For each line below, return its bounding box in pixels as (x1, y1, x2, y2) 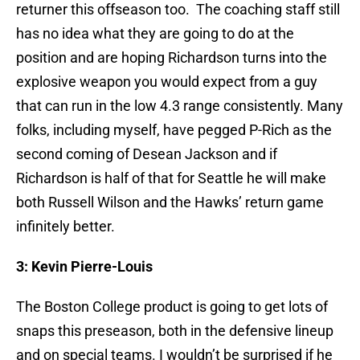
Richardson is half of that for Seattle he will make (16, 170, 326, 187)
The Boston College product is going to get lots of (16, 298, 328, 316)
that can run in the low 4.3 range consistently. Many (16, 97, 343, 115)
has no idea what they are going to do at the (16, 25, 294, 43)
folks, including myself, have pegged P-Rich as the (16, 121, 332, 139)
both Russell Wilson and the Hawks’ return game (16, 194, 324, 211)
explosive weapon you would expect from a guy (16, 73, 317, 91)
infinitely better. (16, 218, 115, 235)
